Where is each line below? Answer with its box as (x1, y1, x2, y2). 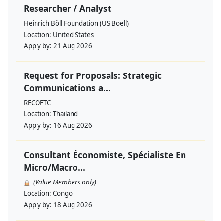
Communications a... (24, 82, 110, 94)
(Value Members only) (33, 178, 96, 187)
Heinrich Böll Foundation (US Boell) (24, 19, 129, 28)
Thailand (53, 110, 78, 119)
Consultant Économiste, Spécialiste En (24, 149, 186, 161)
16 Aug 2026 (53, 121, 92, 130)
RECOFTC (24, 98, 51, 108)
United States (53, 30, 94, 39)
